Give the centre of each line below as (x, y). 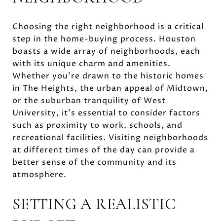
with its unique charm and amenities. (92, 63)
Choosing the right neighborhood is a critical (108, 26)
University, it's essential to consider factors (106, 113)
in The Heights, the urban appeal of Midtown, (110, 88)
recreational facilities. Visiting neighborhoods (110, 137)
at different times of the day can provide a (104, 150)
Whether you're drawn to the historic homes (108, 76)
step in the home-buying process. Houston (104, 39)
